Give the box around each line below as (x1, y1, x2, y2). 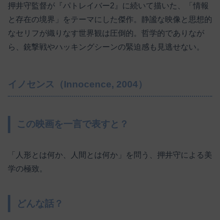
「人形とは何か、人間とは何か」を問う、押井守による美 (8, 151, 212, 160)
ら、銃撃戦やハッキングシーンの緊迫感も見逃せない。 (8, 42, 204, 51)
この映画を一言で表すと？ (17, 119, 129, 130)
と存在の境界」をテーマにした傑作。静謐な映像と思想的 (8, 15, 212, 24)
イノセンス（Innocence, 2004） (8, 79, 147, 89)
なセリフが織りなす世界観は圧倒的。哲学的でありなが (8, 28, 204, 37)
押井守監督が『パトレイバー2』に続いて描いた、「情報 (8, 1, 209, 10)
